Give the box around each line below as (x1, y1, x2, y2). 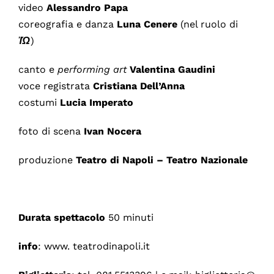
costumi (18, 96, 60, 108)
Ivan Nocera (80, 125, 141, 137)
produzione (18, 154, 76, 166)
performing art (57, 63, 127, 75)
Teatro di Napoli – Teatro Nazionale (75, 154, 248, 166)
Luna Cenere (116, 18, 180, 30)
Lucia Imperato (59, 96, 133, 108)
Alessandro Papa (46, 1, 128, 13)
